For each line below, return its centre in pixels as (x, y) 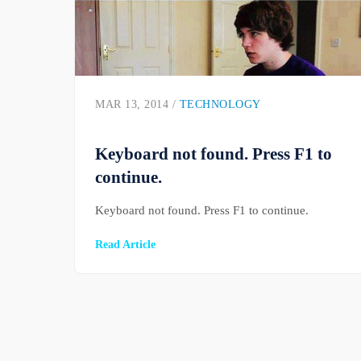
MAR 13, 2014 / (137, 105)
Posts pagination (151, 336)
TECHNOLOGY (220, 105)
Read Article (125, 245)
